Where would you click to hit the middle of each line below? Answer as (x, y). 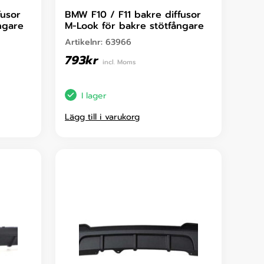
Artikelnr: (85, 42)
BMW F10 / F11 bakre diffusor (133, 15)
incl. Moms (119, 62)
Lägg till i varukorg (102, 117)
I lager (94, 95)
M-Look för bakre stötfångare (134, 26)
